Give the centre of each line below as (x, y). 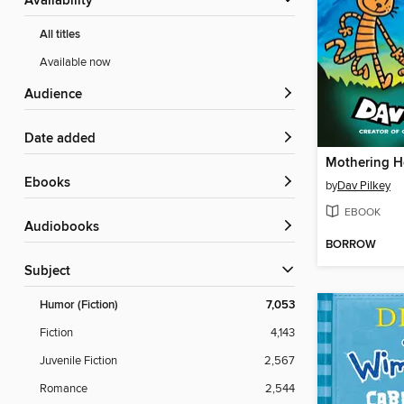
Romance (64, 389)
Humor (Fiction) (79, 306)
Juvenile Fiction (78, 361)
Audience (58, 95)
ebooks (51, 184)
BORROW (351, 245)
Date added (65, 139)
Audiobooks (66, 228)
